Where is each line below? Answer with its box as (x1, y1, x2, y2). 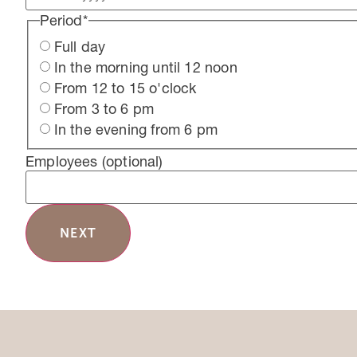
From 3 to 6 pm (53, 100, 155, 119)
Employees (25, 151, 102, 171)
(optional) (101, 151, 163, 171)
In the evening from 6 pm (53, 120, 218, 139)
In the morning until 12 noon (53, 58, 237, 77)
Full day (53, 37, 106, 57)
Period (39, 10, 83, 29)
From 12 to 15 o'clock (53, 79, 197, 98)
